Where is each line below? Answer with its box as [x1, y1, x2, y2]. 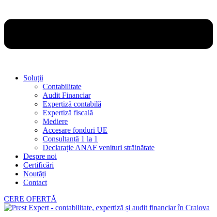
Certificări [23, 160, 54, 169]
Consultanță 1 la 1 [43, 134, 98, 143]
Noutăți [23, 169, 46, 178]
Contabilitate [43, 82, 81, 91]
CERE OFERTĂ [4, 194, 57, 203]
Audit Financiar [43, 91, 91, 99]
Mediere [43, 117, 68, 125]
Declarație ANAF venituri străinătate [43, 143, 155, 152]
